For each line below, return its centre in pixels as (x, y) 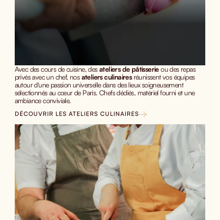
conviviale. (57, 101)
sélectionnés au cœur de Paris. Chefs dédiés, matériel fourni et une (105, 93)
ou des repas (177, 69)
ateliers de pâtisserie (129, 69)
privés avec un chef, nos (48, 77)
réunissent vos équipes (163, 77)
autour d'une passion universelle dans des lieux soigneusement (99, 85)
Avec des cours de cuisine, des (57, 69)
